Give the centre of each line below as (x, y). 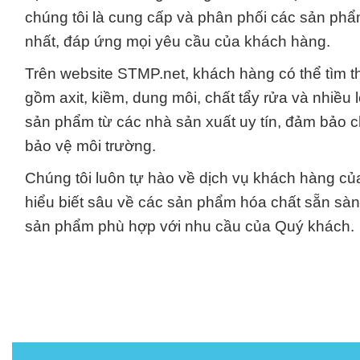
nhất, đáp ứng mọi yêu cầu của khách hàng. (177, 41)
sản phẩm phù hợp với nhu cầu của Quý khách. (189, 226)
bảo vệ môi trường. (90, 145)
